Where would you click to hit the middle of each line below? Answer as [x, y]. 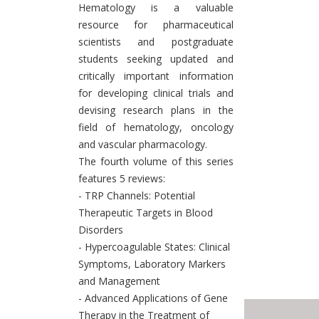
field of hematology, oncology [156, 127]
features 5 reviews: [121, 179]
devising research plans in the [156, 110]
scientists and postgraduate [156, 42]
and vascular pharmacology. [142, 145]
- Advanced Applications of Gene [153, 298]
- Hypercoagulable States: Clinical [154, 247]
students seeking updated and [156, 59]
